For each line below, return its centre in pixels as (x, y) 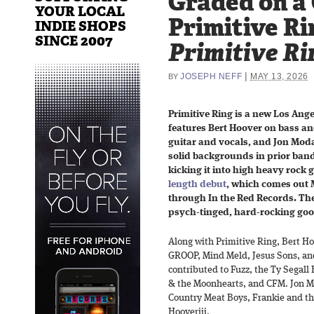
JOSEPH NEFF (211, 76)
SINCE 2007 (74, 41)
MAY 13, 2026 (279, 76)
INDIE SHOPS (81, 26)
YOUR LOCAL (80, 11)
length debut (197, 184)
